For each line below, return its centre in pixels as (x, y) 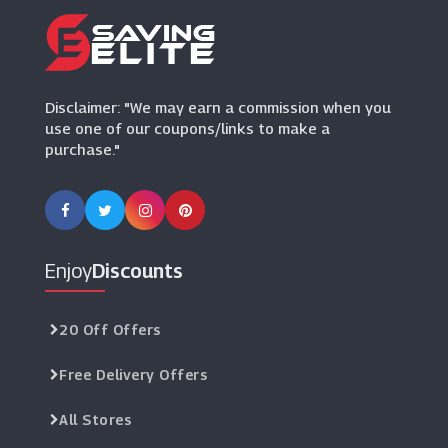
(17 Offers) (147, 72)
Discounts (137, 271)
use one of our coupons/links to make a (187, 128)
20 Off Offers (110, 329)
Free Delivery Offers (133, 374)
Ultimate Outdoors (184, 53)
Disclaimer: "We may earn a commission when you (218, 107)
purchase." (82, 149)
